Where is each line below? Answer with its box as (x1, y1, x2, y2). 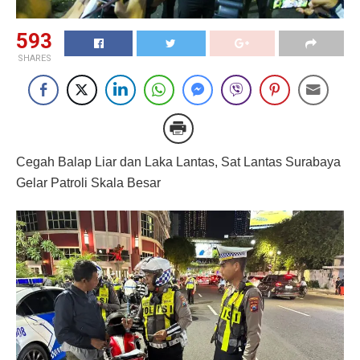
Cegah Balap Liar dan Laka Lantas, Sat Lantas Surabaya (16, 154, 341, 169)
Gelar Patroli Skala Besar (16, 175, 161, 190)
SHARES (17, 52, 51, 63)
